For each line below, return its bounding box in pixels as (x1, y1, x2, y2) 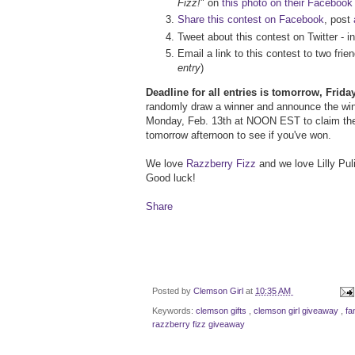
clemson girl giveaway (254, 305, 341, 315)
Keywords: (152, 305, 196, 315)
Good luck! (146, 172, 196, 185)
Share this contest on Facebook (177, 13, 324, 26)
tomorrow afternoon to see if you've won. (146, 129, 331, 142)
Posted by (152, 286, 193, 296)
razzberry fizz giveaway (152, 319, 245, 329)
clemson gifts (196, 305, 249, 315)
